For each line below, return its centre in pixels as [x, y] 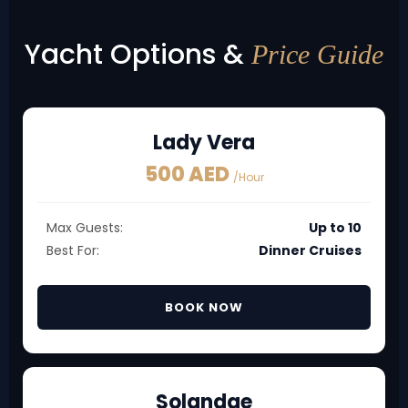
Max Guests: [85, 228]
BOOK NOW [204, 307]
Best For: [73, 250]
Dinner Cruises [310, 250]
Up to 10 [335, 228]
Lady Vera [204, 143]
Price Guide [317, 54]
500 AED [189, 174]
